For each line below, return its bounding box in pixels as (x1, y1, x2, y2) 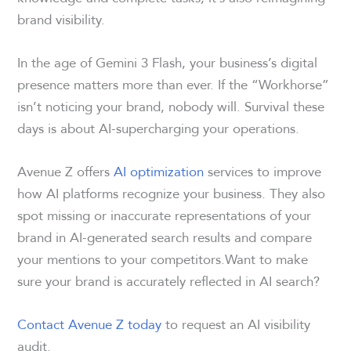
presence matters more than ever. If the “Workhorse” (17, 73, 330, 95)
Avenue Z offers (17, 161, 114, 183)
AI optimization (114, 161, 204, 183)
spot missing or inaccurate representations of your (17, 204, 312, 226)
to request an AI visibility (161, 313, 311, 335)
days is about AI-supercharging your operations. (17, 117, 300, 139)
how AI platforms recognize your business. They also (17, 183, 326, 204)
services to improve (204, 161, 322, 183)
